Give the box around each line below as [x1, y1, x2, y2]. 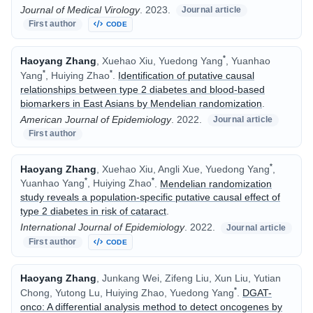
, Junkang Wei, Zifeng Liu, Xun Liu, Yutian [96, 272, 281, 284]
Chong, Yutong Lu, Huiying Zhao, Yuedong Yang [20, 286, 234, 298]
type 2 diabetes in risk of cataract [20, 205, 166, 217]
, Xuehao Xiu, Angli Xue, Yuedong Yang [96, 163, 270, 175]
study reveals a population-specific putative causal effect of [20, 191, 280, 203]
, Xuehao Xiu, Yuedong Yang [96, 55, 223, 67]
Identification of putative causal [118, 69, 254, 81]
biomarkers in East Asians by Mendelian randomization [20, 97, 262, 109]
